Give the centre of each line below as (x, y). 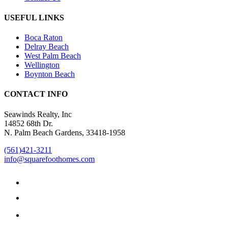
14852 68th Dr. (28, 123)
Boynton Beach (50, 74)
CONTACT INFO (36, 94)
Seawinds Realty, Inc (38, 114)
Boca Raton (44, 38)
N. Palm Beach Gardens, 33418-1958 (65, 132)
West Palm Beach (53, 56)
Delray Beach (47, 47)
